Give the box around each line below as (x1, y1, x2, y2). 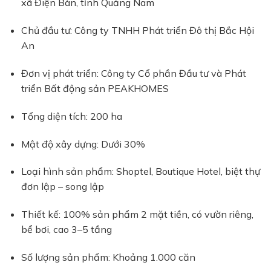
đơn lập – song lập (21, 180, 104, 193)
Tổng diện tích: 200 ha (21, 109, 122, 122)
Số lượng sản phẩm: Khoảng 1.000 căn (21, 251, 195, 264)
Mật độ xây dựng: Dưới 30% (21, 137, 145, 150)
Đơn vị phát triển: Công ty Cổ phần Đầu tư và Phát (21, 67, 246, 80)
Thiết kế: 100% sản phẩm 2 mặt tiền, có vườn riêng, (21, 208, 253, 221)
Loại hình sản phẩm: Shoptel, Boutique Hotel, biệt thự (21, 165, 260, 178)
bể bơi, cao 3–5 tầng (21, 223, 112, 236)
